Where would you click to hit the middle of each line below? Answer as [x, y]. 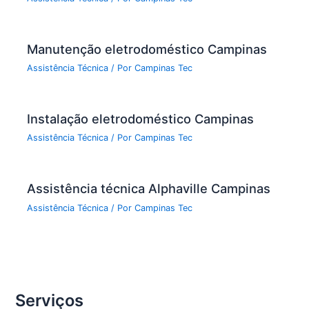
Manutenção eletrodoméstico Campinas [147, 49]
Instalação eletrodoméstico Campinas [141, 119]
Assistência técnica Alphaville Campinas [149, 189]
